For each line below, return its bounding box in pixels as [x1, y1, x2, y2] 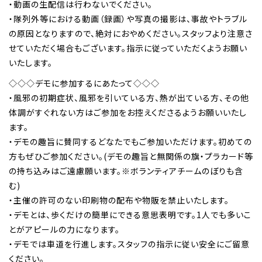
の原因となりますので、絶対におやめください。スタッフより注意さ [9, 27, 253, 40]
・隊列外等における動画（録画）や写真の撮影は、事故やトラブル [9, 13, 247, 25]
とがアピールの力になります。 [9, 223, 120, 235]
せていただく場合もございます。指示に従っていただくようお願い [9, 42, 247, 54]
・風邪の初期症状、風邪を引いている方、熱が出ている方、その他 [9, 91, 249, 104]
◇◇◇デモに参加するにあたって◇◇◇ [9, 77, 160, 89]
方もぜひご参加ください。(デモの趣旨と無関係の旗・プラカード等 [9, 150, 253, 162]
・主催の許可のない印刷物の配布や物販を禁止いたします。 [9, 194, 229, 206]
